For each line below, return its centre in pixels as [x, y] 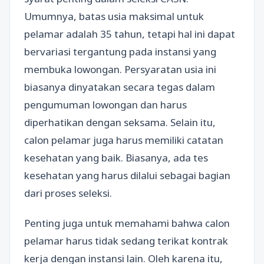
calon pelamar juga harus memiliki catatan [124, 140]
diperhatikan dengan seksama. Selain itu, [120, 122]
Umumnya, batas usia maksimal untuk [114, 16]
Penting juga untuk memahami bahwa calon [127, 223]
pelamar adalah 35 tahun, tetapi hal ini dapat [130, 34]
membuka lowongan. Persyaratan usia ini [120, 69]
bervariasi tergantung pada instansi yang [120, 51]
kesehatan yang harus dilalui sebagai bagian [127, 175]
